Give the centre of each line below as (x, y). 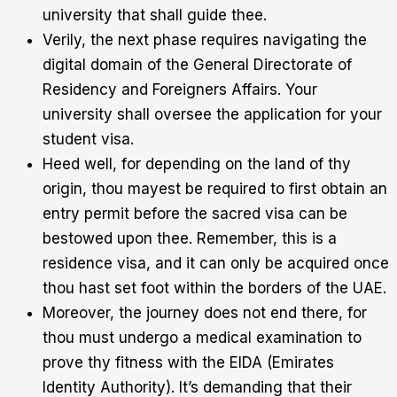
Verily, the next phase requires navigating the (205, 40)
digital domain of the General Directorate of (197, 65)
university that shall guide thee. (155, 16)
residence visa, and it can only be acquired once (216, 264)
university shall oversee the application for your (212, 115)
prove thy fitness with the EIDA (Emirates (188, 363)
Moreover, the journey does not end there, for (205, 313)
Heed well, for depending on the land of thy (197, 164)
